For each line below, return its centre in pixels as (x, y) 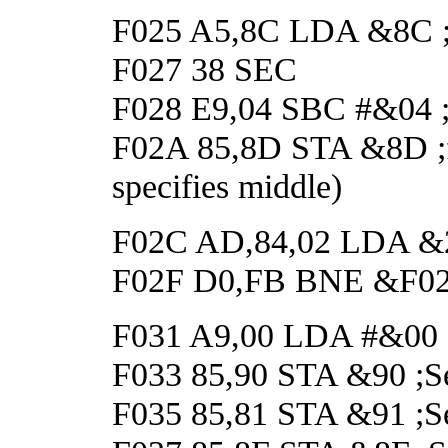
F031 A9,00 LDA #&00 (275, 334)
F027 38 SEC (204, 68)
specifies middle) (227, 185)
